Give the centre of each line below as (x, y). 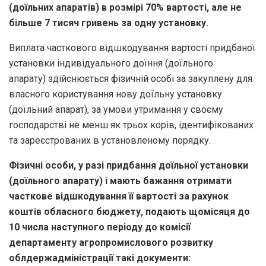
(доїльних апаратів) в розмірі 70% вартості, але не (125, 7)
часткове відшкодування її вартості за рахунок (119, 196)
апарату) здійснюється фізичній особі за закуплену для (131, 78)
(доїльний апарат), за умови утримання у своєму (116, 109)
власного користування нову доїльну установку (115, 94)
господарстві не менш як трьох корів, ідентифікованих (131, 125)
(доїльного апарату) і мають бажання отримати (120, 180)
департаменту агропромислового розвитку (111, 242)
